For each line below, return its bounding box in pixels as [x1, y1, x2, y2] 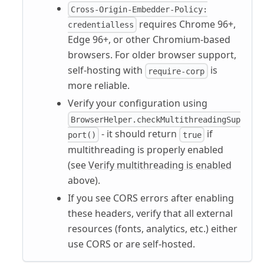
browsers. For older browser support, [67, 48, 236, 61]
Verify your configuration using [67, 97, 207, 110]
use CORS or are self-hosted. [67, 237, 195, 250]
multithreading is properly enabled [67, 143, 223, 156]
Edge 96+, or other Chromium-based [67, 32, 230, 46]
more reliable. [67, 79, 130, 93]
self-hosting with [67, 63, 145, 77]
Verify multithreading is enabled [88, 158, 232, 171]
